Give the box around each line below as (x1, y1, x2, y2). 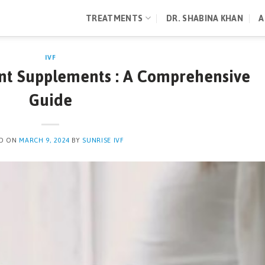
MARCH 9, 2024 (19, 134, 70, 147)
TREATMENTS (86, 9, 143, 27)
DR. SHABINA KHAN (166, 9, 244, 27)
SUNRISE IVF (82, 134, 124, 147)
